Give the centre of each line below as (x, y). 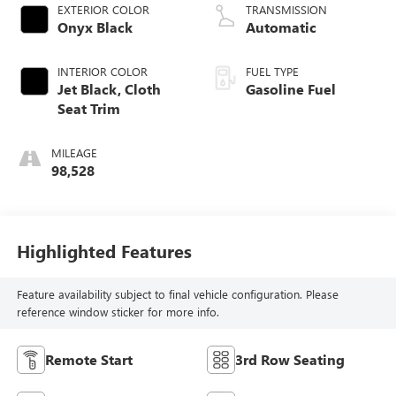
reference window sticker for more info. (118, 312)
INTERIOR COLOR (102, 71)
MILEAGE (74, 152)
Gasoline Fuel (291, 88)
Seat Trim (88, 108)
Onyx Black (95, 27)
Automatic (281, 27)
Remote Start (88, 359)
